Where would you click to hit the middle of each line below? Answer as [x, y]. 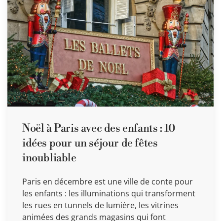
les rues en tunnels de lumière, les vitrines [100, 205]
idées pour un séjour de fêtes [90, 144]
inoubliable [49, 158]
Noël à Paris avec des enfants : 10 [99, 129]
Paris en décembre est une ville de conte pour [108, 182]
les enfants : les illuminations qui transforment [109, 194]
